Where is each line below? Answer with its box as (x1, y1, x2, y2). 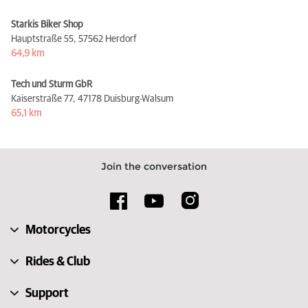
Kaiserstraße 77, (11, 93, 76, 104)
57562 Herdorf (78, 34, 136, 44)
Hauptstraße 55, (11, 34, 76, 44)
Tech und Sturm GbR (11, 79, 92, 89)
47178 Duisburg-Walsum (78, 93, 173, 104)
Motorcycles (25, 223, 91, 236)
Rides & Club (25, 255, 90, 268)
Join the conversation (101, 159, 207, 173)
